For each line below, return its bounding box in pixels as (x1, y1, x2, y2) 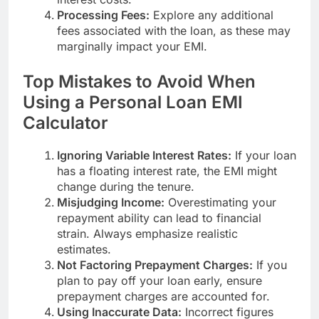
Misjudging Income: (57, 194, 164, 209)
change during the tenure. (57, 179, 194, 194)
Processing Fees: (57, 8, 150, 23)
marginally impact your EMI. (57, 39, 207, 54)
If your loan (231, 147, 296, 162)
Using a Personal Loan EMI (23, 92, 243, 113)
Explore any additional (150, 8, 273, 23)
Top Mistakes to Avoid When (23, 71, 256, 93)
